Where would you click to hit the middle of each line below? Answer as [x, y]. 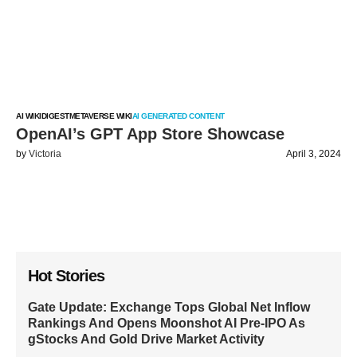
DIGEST [55, 116]
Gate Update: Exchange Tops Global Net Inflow [169, 307]
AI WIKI [29, 116]
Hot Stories [66, 276]
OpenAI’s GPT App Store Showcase [150, 134]
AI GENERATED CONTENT [178, 116]
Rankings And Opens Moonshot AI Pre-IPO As [167, 323]
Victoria [45, 154]
